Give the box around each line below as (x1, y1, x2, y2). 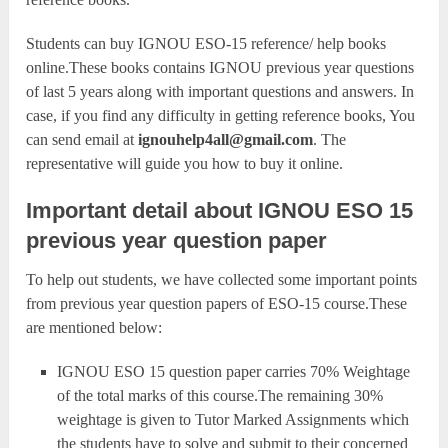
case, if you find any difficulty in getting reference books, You (26, 107, 416, 125)
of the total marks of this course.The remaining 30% (56, 387, 383, 405)
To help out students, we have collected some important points (26, 271, 418, 289)
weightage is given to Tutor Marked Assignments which (56, 411, 409, 429)
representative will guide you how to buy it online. (26, 155, 344, 173)
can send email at (26, 131, 139, 149)
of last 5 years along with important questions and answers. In (26, 83, 415, 101)
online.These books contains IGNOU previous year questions (26, 59, 415, 77)
